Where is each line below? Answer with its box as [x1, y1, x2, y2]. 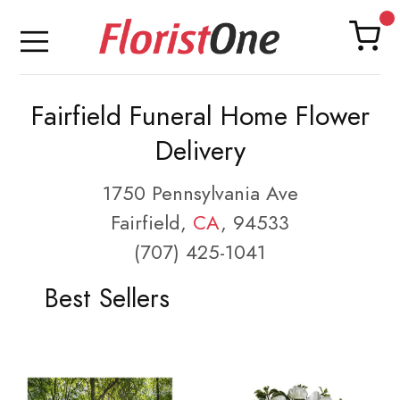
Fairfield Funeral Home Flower [30, 97, 370, 135]
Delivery [154, 132, 246, 170]
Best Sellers [44, 280, 170, 316]
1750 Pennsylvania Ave [102, 179, 298, 207]
